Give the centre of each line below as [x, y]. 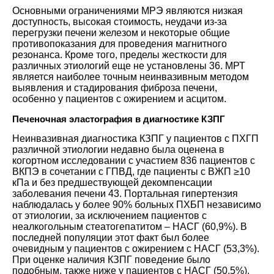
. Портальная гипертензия [179, 193]
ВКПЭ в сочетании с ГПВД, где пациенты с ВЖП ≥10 [131, 171]
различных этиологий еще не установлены [111, 65]
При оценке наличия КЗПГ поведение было [111, 259]
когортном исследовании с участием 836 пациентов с [134, 160]
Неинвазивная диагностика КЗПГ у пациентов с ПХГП [135, 138]
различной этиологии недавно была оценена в [118, 149]
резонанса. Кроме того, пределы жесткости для [120, 54]
